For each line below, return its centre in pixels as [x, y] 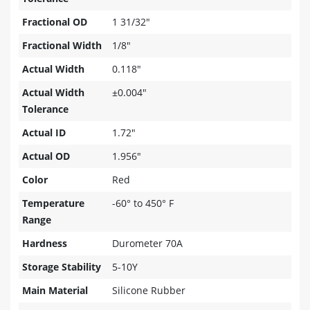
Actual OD [46, 156]
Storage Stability [62, 267]
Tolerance [45, 109]
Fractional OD [55, 22]
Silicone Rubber [149, 291]
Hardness [45, 244]
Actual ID [44, 133]
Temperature [53, 203]
